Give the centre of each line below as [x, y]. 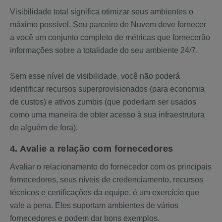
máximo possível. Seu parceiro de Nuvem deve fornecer [108, 25]
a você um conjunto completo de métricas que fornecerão [110, 37]
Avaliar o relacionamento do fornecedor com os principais [111, 167]
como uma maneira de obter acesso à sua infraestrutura [107, 115]
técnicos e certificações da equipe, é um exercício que [105, 193]
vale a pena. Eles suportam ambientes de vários [94, 205]
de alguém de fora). [44, 128]
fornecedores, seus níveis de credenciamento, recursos [107, 180]
